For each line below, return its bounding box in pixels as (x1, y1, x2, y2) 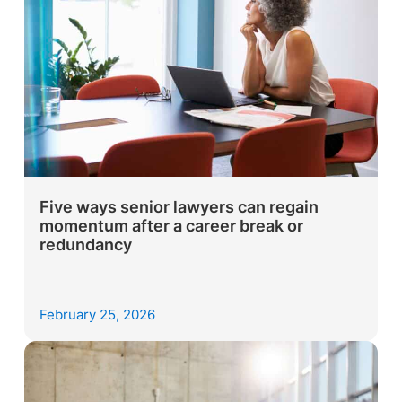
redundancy (39, 234, 133, 254)
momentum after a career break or (39, 215, 304, 235)
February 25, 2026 (39, 307, 156, 324)
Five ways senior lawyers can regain (39, 197, 319, 216)
